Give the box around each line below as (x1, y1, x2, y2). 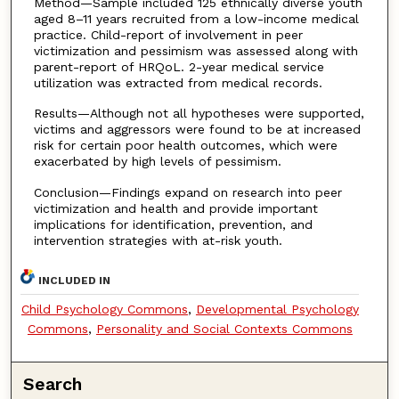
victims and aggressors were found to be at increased (33, 122, 361, 137)
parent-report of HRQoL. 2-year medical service (33, 59, 324, 74)
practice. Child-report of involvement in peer (33, 27, 303, 42)
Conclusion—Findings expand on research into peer (33, 184, 342, 199)
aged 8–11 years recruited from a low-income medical (33, 11, 359, 26)
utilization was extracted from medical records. (33, 75, 322, 90)
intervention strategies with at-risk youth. (33, 232, 282, 248)
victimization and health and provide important (33, 200, 318, 216)
